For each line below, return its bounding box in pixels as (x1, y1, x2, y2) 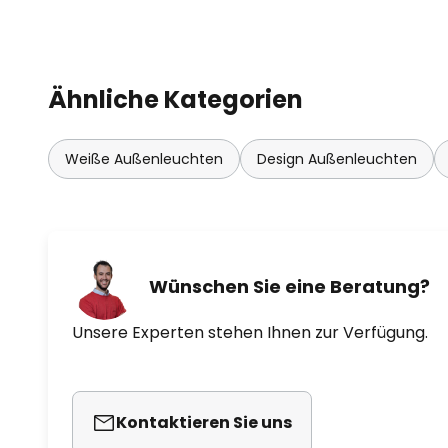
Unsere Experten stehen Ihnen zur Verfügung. (72, 320, 428, 344)
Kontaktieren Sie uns (116, 410, 292, 434)
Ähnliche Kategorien (48, 82, 303, 116)
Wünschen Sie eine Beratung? (149, 274, 430, 300)
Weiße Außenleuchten (65, 148, 223, 169)
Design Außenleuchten (257, 148, 417, 169)
